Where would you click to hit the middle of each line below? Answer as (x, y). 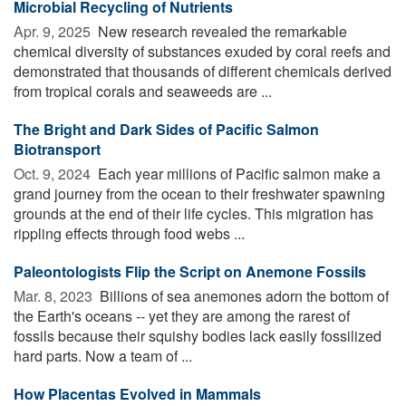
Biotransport (57, 149)
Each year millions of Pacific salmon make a (237, 173)
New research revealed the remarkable (221, 31)
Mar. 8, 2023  (55, 295)
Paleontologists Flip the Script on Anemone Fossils (190, 271)
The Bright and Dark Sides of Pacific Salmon (166, 129)
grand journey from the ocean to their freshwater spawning (199, 193)
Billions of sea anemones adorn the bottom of (242, 295)
